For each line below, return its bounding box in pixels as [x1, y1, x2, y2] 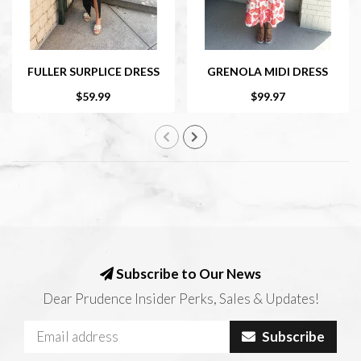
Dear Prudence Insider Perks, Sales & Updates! [42, 289, 319, 307]
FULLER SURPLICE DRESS [27, 64, 160, 78]
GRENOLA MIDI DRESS [207, 64, 329, 78]
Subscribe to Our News [114, 264, 261, 282]
